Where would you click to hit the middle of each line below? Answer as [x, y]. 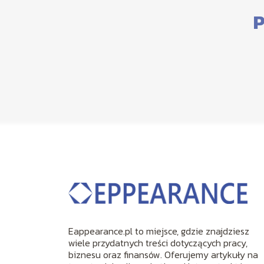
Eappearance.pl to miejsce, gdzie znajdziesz [159, 231]
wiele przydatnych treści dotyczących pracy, [158, 243]
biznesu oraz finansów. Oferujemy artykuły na [164, 255]
